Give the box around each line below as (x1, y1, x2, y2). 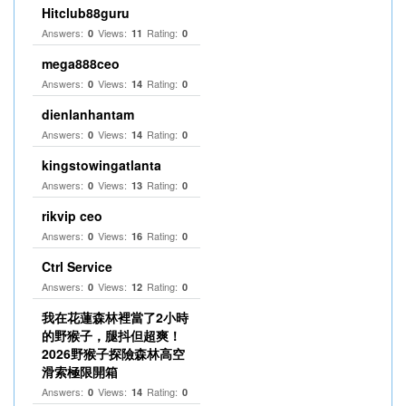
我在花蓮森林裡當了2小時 (42, 308, 188, 326)
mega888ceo (42, 54, 120, 72)
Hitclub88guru (42, 4, 130, 22)
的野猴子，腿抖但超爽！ (42, 326, 181, 344)
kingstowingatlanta (42, 156, 161, 174)
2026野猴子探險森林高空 (42, 344, 185, 362)
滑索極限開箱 (42, 362, 118, 381)
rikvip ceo (42, 207, 102, 225)
